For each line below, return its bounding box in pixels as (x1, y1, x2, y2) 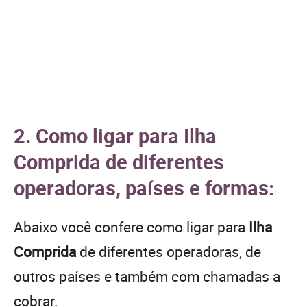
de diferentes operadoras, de (76, 241, 261, 261)
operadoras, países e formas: (14, 173, 274, 201)
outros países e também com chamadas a (14, 266, 280, 286)
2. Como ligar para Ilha (14, 121, 217, 149)
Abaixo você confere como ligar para (14, 217, 249, 236)
